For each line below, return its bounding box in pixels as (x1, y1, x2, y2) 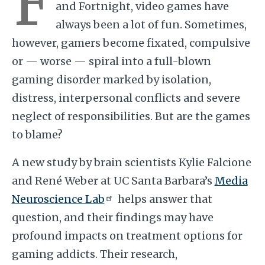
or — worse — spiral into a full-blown (11, 54, 211, 68)
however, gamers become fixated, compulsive (11, 35, 250, 50)
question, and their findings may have (11, 210, 214, 224)
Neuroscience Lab (11, 192, 105, 206)
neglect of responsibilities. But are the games (11, 109, 250, 123)
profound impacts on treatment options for (11, 228, 243, 243)
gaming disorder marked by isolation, (11, 72, 211, 86)
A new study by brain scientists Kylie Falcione (11, 155, 251, 169)
